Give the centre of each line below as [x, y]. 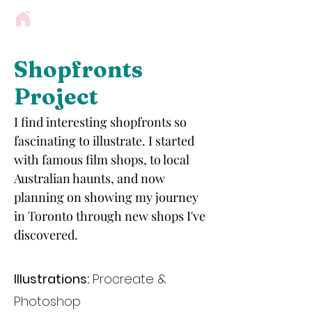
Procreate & [128, 279]
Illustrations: [52, 279]
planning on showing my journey [106, 197]
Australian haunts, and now [89, 178]
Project [56, 96]
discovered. [46, 235]
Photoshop [47, 301]
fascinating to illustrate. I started [104, 141]
